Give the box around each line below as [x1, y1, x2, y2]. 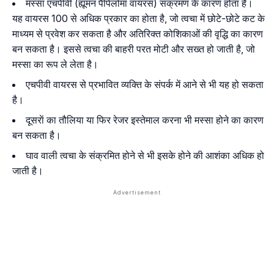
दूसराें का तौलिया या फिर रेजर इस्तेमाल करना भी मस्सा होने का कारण [26, 114, 264, 127]
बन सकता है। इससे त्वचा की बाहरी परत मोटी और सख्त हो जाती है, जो [12, 43, 255, 56]
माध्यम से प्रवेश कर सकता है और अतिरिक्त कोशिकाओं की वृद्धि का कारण [12, 28, 263, 40]
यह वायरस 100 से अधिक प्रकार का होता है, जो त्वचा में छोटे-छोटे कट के [12, 12, 265, 25]
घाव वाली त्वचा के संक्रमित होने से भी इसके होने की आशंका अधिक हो [26, 149, 264, 162]
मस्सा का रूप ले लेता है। [12, 58, 98, 71]
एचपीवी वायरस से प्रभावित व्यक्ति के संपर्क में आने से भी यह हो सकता [26, 78, 264, 91]
